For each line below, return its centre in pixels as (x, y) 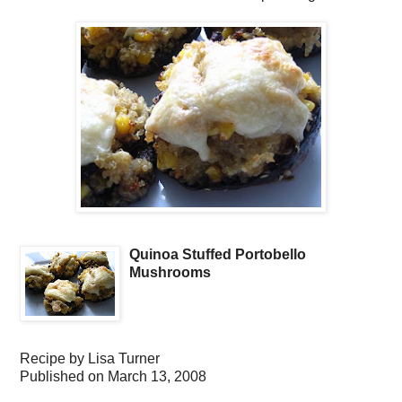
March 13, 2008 (157, 377)
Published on (64, 377)
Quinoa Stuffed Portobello (218, 255)
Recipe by (54, 359)
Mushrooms (170, 273)
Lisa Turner (124, 359)
